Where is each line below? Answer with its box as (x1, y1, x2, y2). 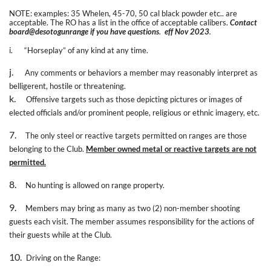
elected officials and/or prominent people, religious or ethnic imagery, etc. (9, 107, 260, 117)
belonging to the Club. (9, 143, 86, 154)
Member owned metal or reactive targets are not (86, 143, 256, 154)
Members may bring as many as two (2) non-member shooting (25, 203, 240, 213)
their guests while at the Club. (9, 229, 112, 240)
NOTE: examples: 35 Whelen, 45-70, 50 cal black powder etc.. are (9, 8, 237, 18)
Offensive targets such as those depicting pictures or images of (26, 94, 242, 104)
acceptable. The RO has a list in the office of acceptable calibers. (9, 17, 230, 27)
